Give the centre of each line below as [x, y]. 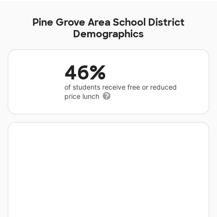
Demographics [108, 34]
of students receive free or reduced [121, 87]
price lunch [83, 96]
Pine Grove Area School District [108, 22]
